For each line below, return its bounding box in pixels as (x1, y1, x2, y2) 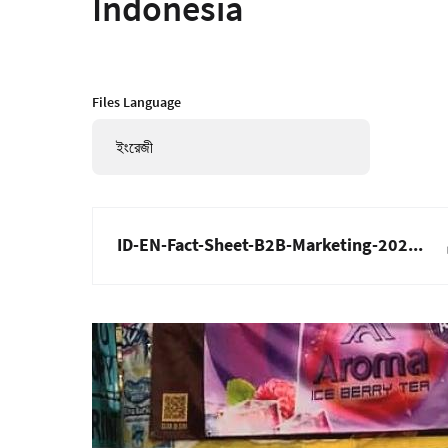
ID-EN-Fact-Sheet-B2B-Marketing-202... (117, 233, 423, 256)
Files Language (92, 93, 181, 111)
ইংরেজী (116, 137, 153, 157)
